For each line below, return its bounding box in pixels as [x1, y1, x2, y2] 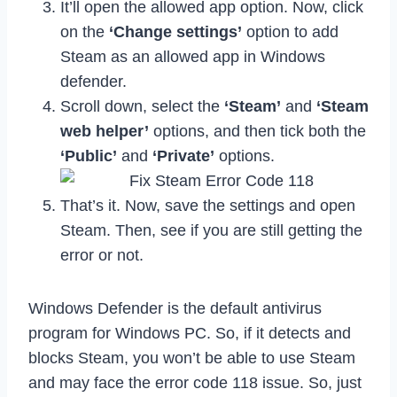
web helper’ [60, 122, 149, 141]
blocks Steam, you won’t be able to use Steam [28, 349, 355, 368]
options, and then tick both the [149, 122, 366, 141]
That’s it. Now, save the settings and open [60, 197, 355, 215]
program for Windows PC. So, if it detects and [28, 324, 351, 343]
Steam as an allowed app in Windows [60, 48, 325, 66]
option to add [242, 23, 339, 42]
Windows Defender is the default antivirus [28, 300, 322, 318]
